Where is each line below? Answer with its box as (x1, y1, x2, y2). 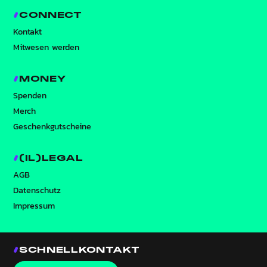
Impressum (13, 199, 55, 212)
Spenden (13, 89, 47, 101)
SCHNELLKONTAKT (18, 243, 141, 255)
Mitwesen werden (13, 41, 80, 53)
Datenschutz (13, 184, 61, 196)
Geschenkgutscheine (13, 120, 92, 132)
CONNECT (18, 9, 82, 21)
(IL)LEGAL (18, 152, 83, 164)
